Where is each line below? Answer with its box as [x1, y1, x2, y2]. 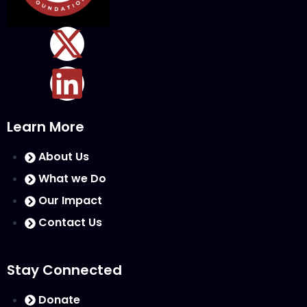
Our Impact [38, 193, 102, 209]
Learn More [7, 117, 84, 137]
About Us [38, 149, 89, 165]
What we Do [38, 171, 106, 187]
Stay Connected [7, 260, 122, 280]
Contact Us [38, 214, 102, 231]
